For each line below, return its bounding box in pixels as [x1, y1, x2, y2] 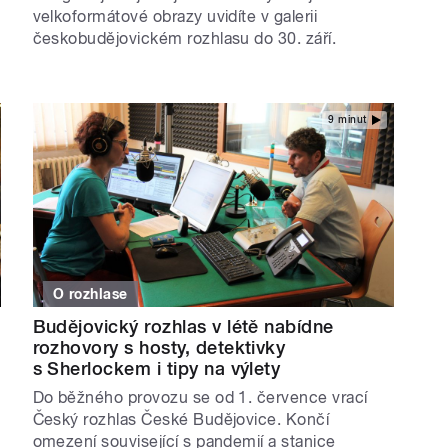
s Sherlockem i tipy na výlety [32, 357, 281, 379]
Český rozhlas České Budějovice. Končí [32, 409, 330, 429]
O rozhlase [53, 285, 128, 302]
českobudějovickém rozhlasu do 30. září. [32, 29, 337, 49]
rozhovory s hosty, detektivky [32, 336, 286, 358]
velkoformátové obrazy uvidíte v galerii [32, 7, 318, 27]
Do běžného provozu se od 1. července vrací [32, 387, 368, 407]
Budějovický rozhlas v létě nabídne [32, 315, 334, 337]
